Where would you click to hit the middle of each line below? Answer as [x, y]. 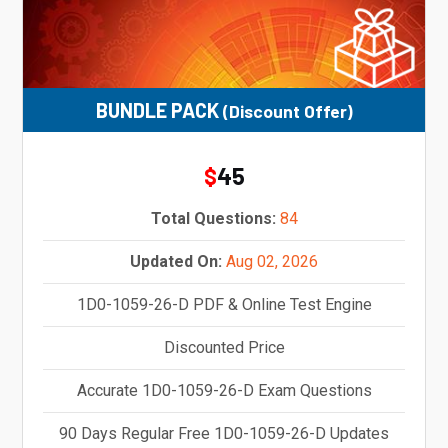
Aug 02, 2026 [272, 261]
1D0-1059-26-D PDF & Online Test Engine [224, 304]
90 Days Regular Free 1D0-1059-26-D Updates [224, 433]
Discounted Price [224, 347]
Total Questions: [213, 218]
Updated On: [176, 261]
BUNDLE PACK [159, 109]
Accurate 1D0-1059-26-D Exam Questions [224, 390]
